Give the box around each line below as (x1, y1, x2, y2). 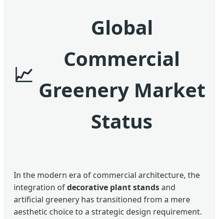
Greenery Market (38, 76, 205, 103)
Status (91, 107, 153, 134)
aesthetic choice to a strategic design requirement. (14, 206, 202, 217)
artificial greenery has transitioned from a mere (14, 194, 190, 205)
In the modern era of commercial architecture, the (14, 169, 200, 180)
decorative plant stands (67, 181, 159, 193)
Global (90, 13, 153, 41)
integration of (14, 181, 67, 193)
